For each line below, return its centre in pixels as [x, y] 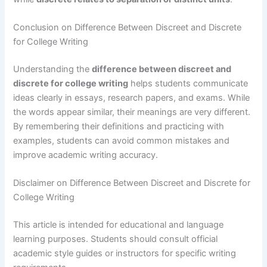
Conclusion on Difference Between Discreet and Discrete [128, 28]
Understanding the [53, 69]
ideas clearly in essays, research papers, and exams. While [132, 98]
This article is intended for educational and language [119, 225]
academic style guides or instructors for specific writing [125, 254]
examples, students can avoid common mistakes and [122, 141]
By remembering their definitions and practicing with [119, 127]
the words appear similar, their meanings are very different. [132, 112]
